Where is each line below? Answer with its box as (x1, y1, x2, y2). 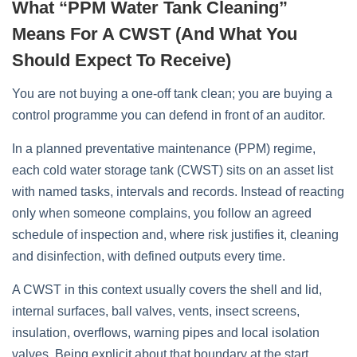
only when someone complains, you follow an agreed (12, 206, 312, 220)
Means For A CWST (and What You (12, 24, 297, 44)
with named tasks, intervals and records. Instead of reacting (12, 185, 344, 198)
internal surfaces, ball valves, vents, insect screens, (12, 304, 300, 318)
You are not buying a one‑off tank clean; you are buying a (12, 87, 332, 100)
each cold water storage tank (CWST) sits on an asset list (12, 163, 333, 177)
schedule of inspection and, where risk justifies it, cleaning (12, 228, 339, 241)
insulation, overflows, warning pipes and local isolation (12, 326, 320, 339)
